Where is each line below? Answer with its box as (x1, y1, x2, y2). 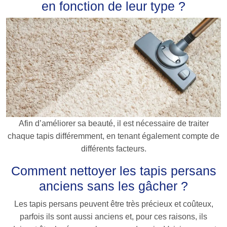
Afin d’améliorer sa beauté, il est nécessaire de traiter (18, 119, 209, 128)
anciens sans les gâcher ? (39, 179, 188, 194)
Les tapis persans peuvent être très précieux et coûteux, (14, 200, 213, 209)
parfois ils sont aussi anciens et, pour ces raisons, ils (20, 212, 207, 221)
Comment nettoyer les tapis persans (11, 164, 216, 178)
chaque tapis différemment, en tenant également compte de (8, 132, 219, 141)
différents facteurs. (81, 144, 146, 154)
